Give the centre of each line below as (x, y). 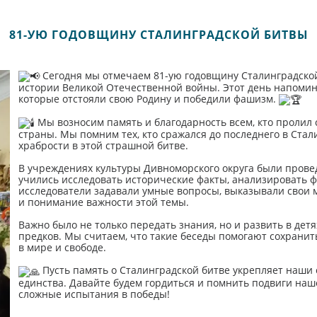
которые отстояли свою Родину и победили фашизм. (148, 99)
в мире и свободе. (62, 248)
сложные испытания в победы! (94, 294)
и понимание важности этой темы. (103, 202)
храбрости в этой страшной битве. (103, 146)
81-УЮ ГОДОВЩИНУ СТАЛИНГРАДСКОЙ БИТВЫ (158, 35)
